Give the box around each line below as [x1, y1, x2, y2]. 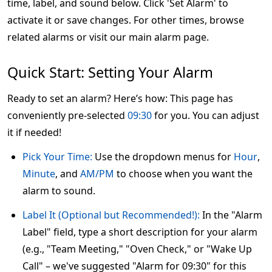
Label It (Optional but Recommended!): [22, 208, 200, 222]
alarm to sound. [22, 184, 95, 197]
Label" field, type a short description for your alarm [22, 225, 257, 239]
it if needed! [7, 126, 61, 139]
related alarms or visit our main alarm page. [7, 30, 209, 44]
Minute [22, 167, 55, 180]
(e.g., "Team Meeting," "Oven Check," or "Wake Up [22, 242, 252, 256]
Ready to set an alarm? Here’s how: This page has [7, 92, 233, 105]
